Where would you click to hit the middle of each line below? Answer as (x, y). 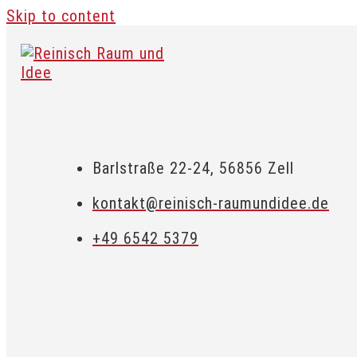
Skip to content (61, 16)
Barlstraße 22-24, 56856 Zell (193, 168)
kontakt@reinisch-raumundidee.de (211, 203)
